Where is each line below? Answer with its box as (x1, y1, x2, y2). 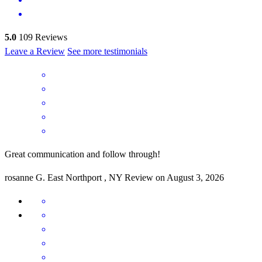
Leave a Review (5, 46, 65, 56)
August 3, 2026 (167, 172, 224, 182)
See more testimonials (67, 46, 147, 56)
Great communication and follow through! (5, 149, 160, 159)
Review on (125, 172, 167, 182)
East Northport (47, 172, 102, 182)
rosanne (5, 172, 33, 182)
